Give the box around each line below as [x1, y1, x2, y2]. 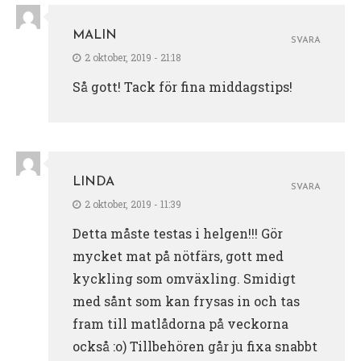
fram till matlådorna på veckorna [73, 314, 288, 332]
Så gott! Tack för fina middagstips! [73, 77, 293, 95]
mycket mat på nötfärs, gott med [73, 247, 284, 264]
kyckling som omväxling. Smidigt [73, 269, 296, 287]
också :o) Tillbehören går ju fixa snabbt [73, 337, 317, 355]
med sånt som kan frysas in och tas [73, 292, 300, 309]
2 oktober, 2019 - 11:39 [85, 197, 181, 210]
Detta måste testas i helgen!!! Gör [73, 224, 283, 242]
